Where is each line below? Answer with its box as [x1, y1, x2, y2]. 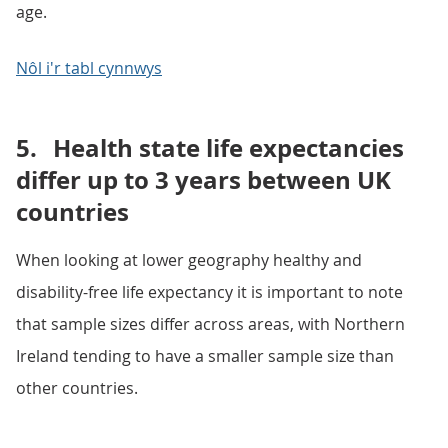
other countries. [16, 377, 138, 399]
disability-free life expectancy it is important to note [16, 281, 403, 303]
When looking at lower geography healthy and [16, 249, 362, 271]
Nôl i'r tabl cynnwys [16, 57, 162, 79]
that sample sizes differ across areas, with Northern [16, 313, 405, 335]
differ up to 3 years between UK [16, 163, 391, 197]
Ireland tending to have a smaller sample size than [16, 345, 394, 367]
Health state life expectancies [53, 131, 404, 165]
